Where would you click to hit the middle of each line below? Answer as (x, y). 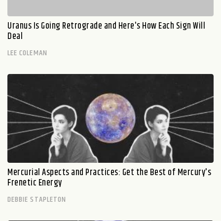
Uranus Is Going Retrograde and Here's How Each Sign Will (106, 26)
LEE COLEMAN (27, 53)
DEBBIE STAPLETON (37, 200)
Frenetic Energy (35, 183)
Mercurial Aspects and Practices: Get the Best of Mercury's (109, 173)
